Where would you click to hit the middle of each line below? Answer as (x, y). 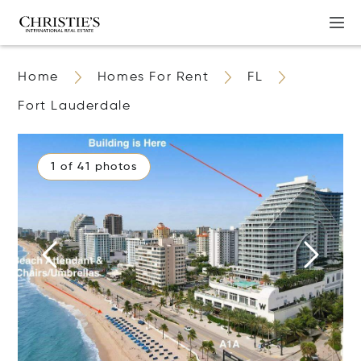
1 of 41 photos (94, 167)
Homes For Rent (153, 77)
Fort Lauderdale (75, 106)
